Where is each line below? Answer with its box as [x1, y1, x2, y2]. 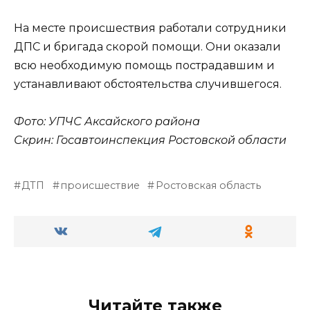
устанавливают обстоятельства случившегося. [14, 77, 282, 91]
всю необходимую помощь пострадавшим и [14, 58, 275, 72]
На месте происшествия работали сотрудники [14, 21, 286, 35]
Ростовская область [155, 179, 261, 192]
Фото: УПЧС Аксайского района [14, 114, 200, 128]
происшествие [60, 179, 140, 192]
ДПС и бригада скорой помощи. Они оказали [14, 39, 281, 53]
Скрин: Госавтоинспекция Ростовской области [14, 133, 286, 147]
